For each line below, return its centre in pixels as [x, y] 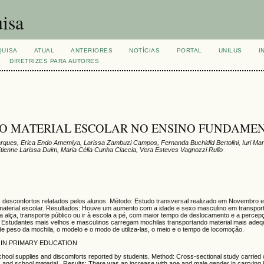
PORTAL [189, 50]
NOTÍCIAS [145, 50]
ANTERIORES [92, 50]
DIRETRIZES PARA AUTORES [55, 61]
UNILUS [230, 50]
